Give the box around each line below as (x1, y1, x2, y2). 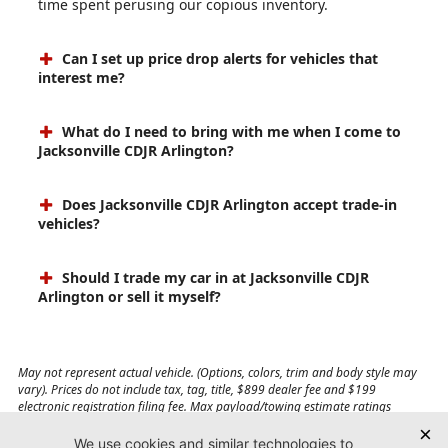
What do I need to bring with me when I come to (58, 121, 402, 141)
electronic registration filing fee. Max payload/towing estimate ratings (18, 397, 392, 415)
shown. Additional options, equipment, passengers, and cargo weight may (18, 414, 415, 432)
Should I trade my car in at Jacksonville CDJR (58, 267, 370, 287)
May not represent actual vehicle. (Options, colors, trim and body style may (18, 363, 418, 381)
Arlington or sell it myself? (38, 286, 221, 306)
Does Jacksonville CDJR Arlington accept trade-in (58, 194, 398, 214)
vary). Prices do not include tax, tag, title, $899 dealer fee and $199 (18, 380, 377, 398)
